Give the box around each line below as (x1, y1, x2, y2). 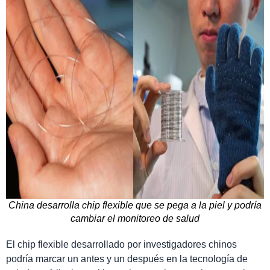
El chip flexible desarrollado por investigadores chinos (6, 239, 237, 250)
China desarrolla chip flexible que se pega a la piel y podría (8, 199, 262, 210)
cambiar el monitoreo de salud (71, 213, 199, 224)
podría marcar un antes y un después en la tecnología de (6, 253, 248, 264)
